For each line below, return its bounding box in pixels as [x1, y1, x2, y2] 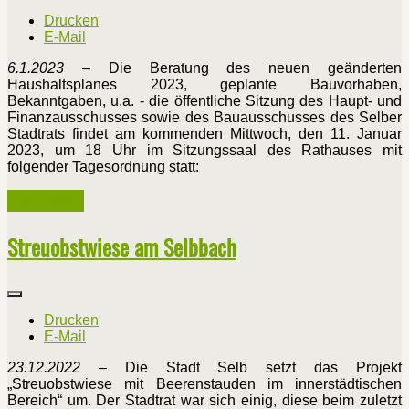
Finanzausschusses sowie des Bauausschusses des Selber [7, 110, 402, 126]
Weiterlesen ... [7, 190, 84, 213]
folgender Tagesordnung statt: [7, 159, 199, 175]
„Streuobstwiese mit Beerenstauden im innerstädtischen [7, 376, 402, 393]
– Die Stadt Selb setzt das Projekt [80, 360, 402, 376]
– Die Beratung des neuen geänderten [64, 60, 402, 77]
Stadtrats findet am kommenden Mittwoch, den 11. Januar [7, 126, 402, 142]
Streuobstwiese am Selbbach [7, 230, 236, 264]
